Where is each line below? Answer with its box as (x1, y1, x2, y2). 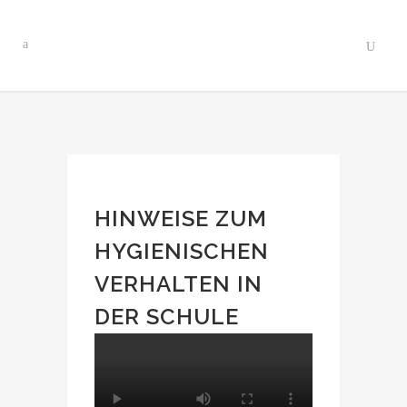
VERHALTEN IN (94, 271, 263, 297)
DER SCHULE (94, 303, 239, 330)
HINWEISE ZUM (94, 205, 267, 232)
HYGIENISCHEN (94, 238, 269, 264)
